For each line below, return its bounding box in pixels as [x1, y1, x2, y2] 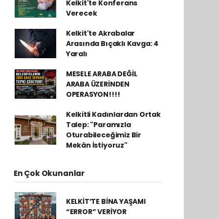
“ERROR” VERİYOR [66, 206, 127, 217]
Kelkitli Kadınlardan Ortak [66, 109, 161, 119]
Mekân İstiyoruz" [66, 140, 128, 150]
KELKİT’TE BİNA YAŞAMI [66, 196, 146, 206]
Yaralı [66, 48, 88, 59]
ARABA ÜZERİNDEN [66, 79, 130, 89]
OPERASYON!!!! [66, 89, 120, 99]
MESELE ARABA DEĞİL [66, 68, 137, 79]
